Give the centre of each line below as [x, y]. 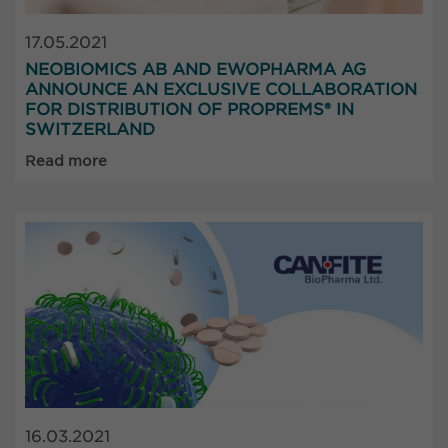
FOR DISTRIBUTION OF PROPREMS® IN [189, 109]
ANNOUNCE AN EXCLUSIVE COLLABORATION [221, 89]
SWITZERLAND [90, 129]
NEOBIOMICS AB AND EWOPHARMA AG [195, 69]
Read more [66, 160]
